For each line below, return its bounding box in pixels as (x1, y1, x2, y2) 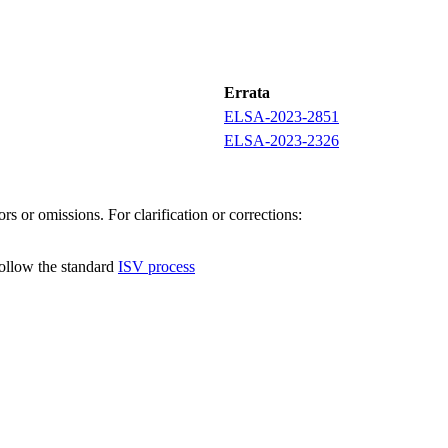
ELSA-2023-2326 (224, 131, 339, 149)
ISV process (118, 257, 195, 275)
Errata (224, 83, 270, 101)
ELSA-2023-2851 (224, 107, 339, 125)
